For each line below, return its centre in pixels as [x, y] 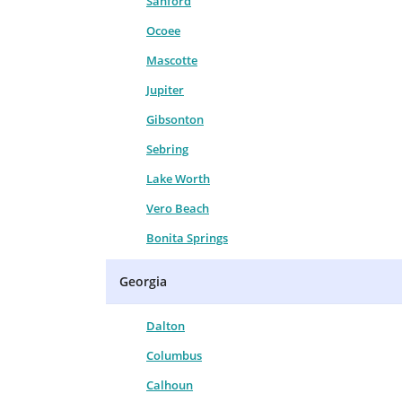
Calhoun [170, 385]
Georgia [143, 281]
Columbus [174, 355]
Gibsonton [175, 119]
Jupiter [165, 89]
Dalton [166, 325]
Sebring [167, 149]
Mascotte [172, 60]
